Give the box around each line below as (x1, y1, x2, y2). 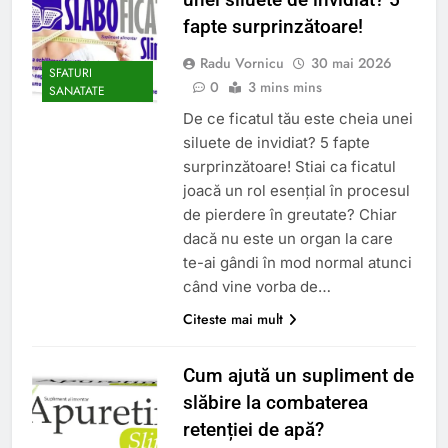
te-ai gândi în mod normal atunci (182, 252, 412, 272)
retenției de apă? (182, 417, 324, 441)
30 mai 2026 (310, 52, 392, 73)
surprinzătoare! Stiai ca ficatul (182, 156, 396, 176)
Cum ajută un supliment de (182, 363, 414, 387)
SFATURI (49, 64, 92, 83)
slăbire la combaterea (182, 390, 368, 414)
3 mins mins (247, 76, 322, 97)
